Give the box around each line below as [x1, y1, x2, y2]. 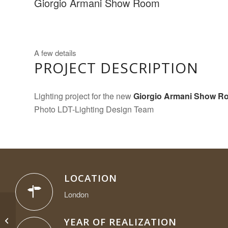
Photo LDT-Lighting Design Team [34, 103, 154, 116]
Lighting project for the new [34, 90, 133, 102]
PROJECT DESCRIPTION [34, 58, 198, 77]
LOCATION [64, 172, 117, 185]
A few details [34, 47, 76, 58]
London [64, 188, 89, 199]
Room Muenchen [18, 215, 68, 225]
